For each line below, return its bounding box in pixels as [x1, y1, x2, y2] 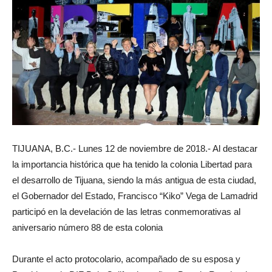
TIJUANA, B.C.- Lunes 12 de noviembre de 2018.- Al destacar [12, 143, 257, 154]
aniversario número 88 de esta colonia [12, 222, 163, 233]
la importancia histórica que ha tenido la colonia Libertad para [12, 159, 252, 170]
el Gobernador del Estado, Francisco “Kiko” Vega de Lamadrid [12, 191, 257, 202]
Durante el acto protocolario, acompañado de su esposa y [12, 254, 240, 265]
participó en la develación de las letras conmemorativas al [12, 206, 240, 217]
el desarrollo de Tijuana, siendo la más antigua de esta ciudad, [12, 175, 256, 186]
